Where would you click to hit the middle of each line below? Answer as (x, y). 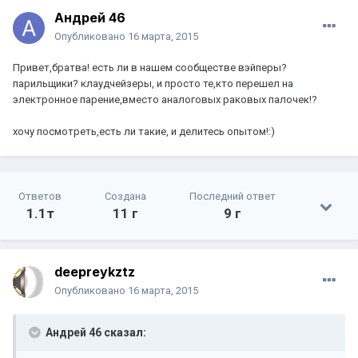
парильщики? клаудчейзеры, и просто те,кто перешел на (153, 84)
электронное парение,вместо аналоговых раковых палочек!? (165, 100)
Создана (125, 197)
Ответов (40, 197)
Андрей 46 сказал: (95, 333)
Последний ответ (233, 197)
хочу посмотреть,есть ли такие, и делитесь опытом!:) (144, 132)
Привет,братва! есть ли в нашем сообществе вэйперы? (150, 68)
